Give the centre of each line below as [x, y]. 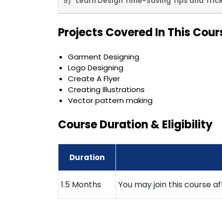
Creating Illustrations [106, 90]
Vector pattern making [110, 101]
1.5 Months [81, 185]
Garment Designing [104, 57]
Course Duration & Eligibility [135, 125]
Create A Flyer [94, 79]
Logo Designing [96, 68]
